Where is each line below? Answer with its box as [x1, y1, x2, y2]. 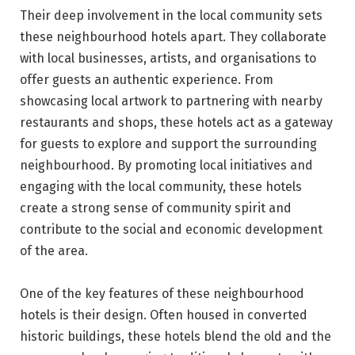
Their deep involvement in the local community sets [20, 8, 323, 24]
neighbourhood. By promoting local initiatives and [20, 158, 313, 174]
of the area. [20, 243, 88, 259]
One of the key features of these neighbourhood [20, 286, 304, 302]
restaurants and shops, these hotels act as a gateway [20, 115, 333, 131]
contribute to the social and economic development [20, 222, 323, 238]
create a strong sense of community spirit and [20, 200, 292, 216]
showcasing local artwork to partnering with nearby [20, 94, 323, 109]
